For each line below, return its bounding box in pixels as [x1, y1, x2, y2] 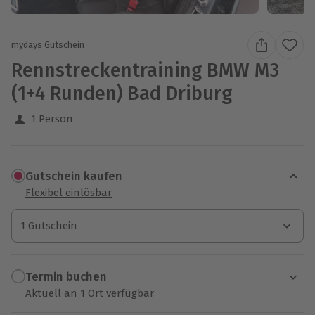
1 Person [31, 112, 73, 125]
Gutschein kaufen [25, 169, 122, 184]
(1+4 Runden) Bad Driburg [11, 82, 232, 105]
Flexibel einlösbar [25, 186, 112, 199]
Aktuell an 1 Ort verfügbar [25, 286, 154, 300]
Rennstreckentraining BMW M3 [11, 58, 279, 82]
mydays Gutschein [11, 39, 84, 51]
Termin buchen [25, 269, 107, 285]
